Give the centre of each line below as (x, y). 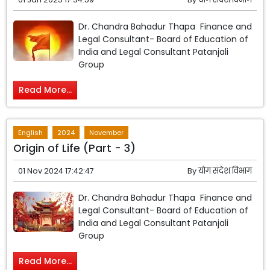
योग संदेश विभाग (225, 171)
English (31, 132)
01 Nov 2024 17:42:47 (56, 171)
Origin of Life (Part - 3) (75, 148)
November (107, 132)
